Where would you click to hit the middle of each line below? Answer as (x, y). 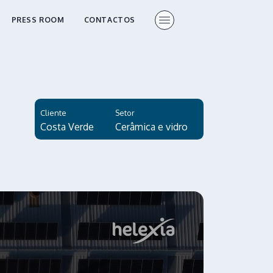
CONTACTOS (109, 20)
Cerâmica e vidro (152, 126)
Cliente (54, 112)
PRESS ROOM (38, 20)
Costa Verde (67, 126)
